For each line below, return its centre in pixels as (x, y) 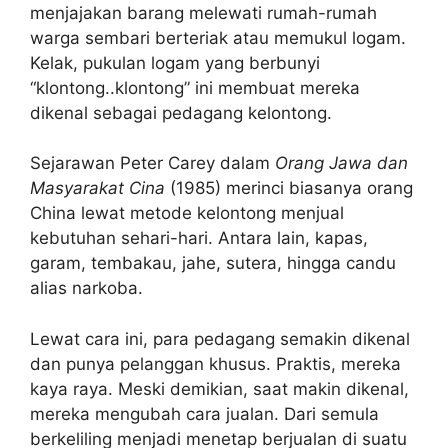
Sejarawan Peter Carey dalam (152, 163)
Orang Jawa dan (341, 163)
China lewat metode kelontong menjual (187, 213)
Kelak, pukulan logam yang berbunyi (175, 62)
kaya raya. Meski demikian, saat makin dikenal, (219, 388)
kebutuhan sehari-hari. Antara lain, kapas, (199, 238)
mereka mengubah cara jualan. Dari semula (204, 413)
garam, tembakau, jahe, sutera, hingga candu (213, 263)
